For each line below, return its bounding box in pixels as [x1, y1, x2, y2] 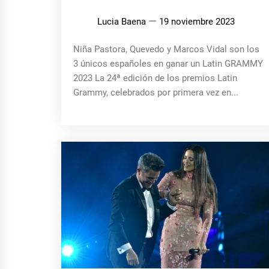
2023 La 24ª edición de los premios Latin [73, 72, 237, 83]
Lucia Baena [97, 16, 146, 27]
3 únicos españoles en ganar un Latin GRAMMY [73, 58, 263, 69]
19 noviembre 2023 [159, 16, 235, 27]
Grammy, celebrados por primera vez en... [73, 86, 238, 98]
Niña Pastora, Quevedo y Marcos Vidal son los [73, 43, 259, 55]
